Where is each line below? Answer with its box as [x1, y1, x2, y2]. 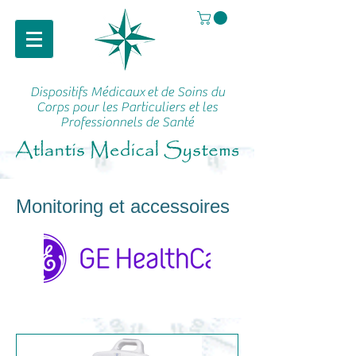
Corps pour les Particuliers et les [37, 99, 218, 116]
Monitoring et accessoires [16, 195, 230, 218]
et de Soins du [146, 84, 225, 101]
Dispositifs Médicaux [29, 84, 145, 101]
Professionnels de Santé [60, 114, 194, 131]
